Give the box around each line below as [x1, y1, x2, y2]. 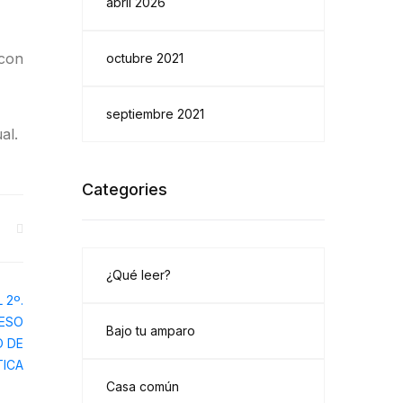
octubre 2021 [106, 50, 184, 66]
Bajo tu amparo [106, 323, 195, 338]
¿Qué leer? [106, 267, 171, 282]
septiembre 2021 [106, 106, 204, 121]
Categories [82, 180, 167, 199]
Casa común [106, 379, 179, 394]
